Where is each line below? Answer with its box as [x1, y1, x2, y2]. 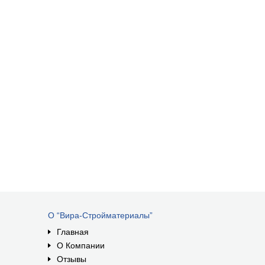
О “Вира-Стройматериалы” [48, 211, 153, 220]
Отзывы [57, 254, 86, 264]
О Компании [57, 241, 105, 250]
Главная [57, 227, 89, 237]
